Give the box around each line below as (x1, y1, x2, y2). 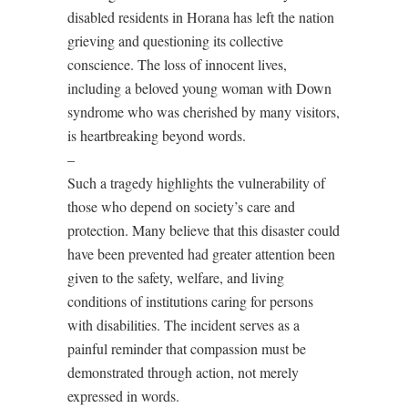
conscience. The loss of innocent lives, (67, 54, 287, 74)
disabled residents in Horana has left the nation (67, 6, 334, 26)
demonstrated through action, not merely (67, 362, 299, 382)
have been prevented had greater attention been (67, 243, 335, 263)
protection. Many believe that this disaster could (67, 219, 340, 240)
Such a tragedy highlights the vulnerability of (67, 172, 325, 192)
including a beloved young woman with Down (67, 77, 331, 97)
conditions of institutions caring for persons (67, 291, 313, 311)
